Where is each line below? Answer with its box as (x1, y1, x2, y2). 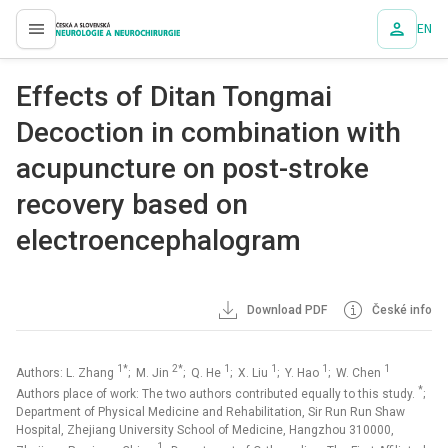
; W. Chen (328, 366, 384, 380)
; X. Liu (230, 366, 271, 380)
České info (369, 303, 432, 317)
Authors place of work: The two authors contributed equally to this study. (16, 387, 418, 401)
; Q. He (183, 366, 224, 380)
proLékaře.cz (56, 30, 107, 45)
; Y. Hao (277, 366, 322, 380)
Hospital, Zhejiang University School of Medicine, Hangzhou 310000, (16, 423, 394, 437)
